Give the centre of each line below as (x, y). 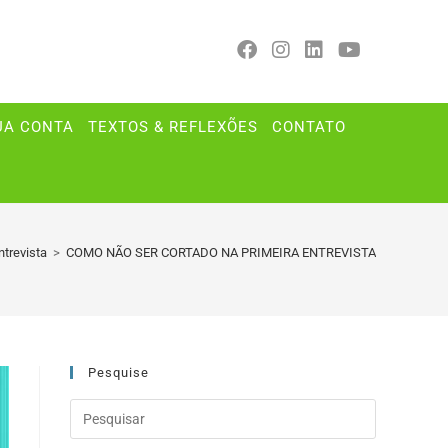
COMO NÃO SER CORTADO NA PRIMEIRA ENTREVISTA (221, 252)
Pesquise (118, 372)
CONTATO (308, 127)
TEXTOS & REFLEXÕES (172, 127)
